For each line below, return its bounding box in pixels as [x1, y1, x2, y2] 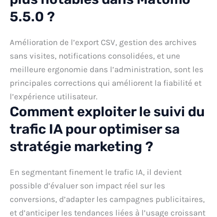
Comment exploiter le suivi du [10, 103, 205, 120]
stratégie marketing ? [10, 138, 153, 155]
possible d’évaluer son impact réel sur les [10, 180, 165, 190]
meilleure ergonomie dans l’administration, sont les [10, 64, 203, 74]
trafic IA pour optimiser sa [10, 121, 180, 137]
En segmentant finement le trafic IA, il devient [10, 167, 182, 177]
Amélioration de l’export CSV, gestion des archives [10, 37, 197, 47]
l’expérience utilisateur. [10, 91, 97, 101]
